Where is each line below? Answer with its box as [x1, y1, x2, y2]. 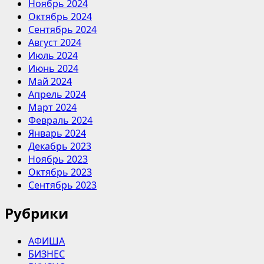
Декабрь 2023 [28, 139, 91, 153]
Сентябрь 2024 [28, 22, 97, 36]
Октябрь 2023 [28, 165, 92, 179]
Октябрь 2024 [28, 9, 92, 23]
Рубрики [5, 203, 68, 223]
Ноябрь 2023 [28, 152, 88, 166]
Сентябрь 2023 [28, 178, 97, 192]
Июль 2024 [28, 48, 78, 62]
